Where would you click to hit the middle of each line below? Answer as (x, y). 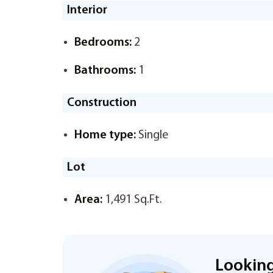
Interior (87, 10)
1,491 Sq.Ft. (132, 200)
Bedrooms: (103, 43)
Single (152, 135)
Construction (102, 103)
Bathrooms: (105, 71)
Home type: (105, 135)
